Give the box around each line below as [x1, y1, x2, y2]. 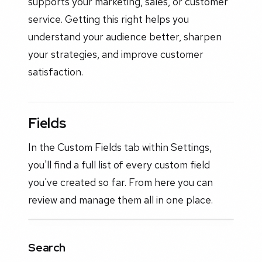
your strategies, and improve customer [28, 47, 204, 61]
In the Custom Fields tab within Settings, [28, 140, 212, 154]
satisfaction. [28, 65, 83, 79]
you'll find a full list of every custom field [28, 157, 210, 171]
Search [28, 239, 65, 255]
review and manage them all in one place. [28, 192, 213, 206]
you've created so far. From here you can [28, 175, 213, 189]
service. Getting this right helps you [28, 12, 189, 26]
